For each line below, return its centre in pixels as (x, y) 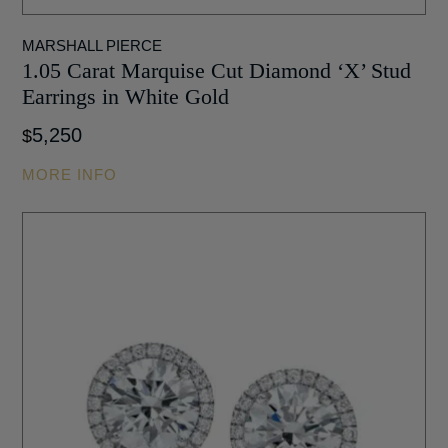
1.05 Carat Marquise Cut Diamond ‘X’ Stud (217, 70)
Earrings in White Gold (126, 96)
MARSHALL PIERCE (92, 45)
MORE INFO (70, 174)
